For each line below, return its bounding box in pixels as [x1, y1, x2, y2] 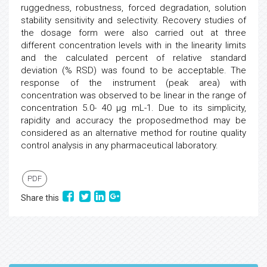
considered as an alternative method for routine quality [21, 128, 246, 138]
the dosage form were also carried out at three [21, 27, 246, 38]
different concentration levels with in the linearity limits [21, 40, 246, 51]
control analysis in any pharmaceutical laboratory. [21, 140, 218, 151]
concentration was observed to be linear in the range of [21, 90, 246, 101]
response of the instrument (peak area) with [21, 77, 246, 88]
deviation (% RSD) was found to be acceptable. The [21, 65, 246, 76]
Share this [21, 193, 63, 203]
